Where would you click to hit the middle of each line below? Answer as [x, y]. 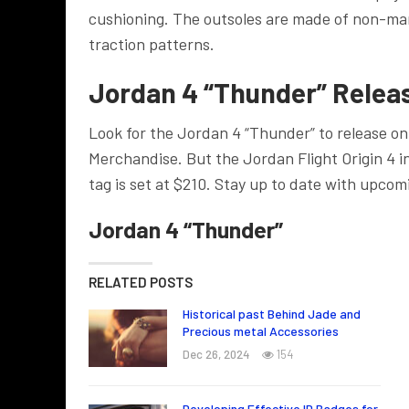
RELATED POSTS [141, 282]
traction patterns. [152, 43]
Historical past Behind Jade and [272, 313]
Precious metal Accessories [261, 330]
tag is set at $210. [152, 183]
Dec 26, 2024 [216, 354]
